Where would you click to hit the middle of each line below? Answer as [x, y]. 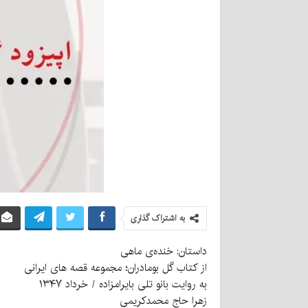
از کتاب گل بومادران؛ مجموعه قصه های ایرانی [115, 268]
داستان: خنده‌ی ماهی [164, 252]
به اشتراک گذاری [157, 219]
